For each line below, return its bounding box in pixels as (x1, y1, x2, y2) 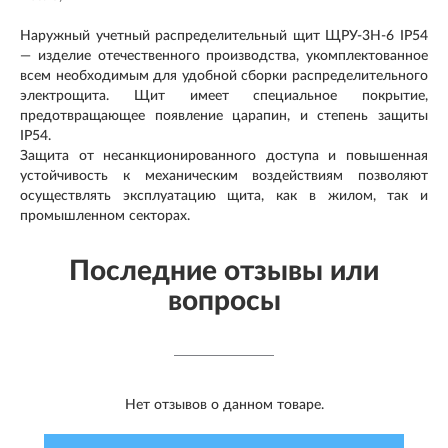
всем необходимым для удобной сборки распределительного (20, 68, 428, 83)
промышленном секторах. (20, 208, 190, 223)
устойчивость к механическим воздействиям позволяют (20, 168, 428, 183)
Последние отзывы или (69, 256, 379, 285)
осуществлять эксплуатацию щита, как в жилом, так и (20, 188, 428, 203)
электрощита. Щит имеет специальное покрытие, (20, 88, 428, 103)
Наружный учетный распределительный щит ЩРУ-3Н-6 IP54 (20, 28, 428, 43)
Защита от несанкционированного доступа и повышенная (20, 148, 428, 163)
